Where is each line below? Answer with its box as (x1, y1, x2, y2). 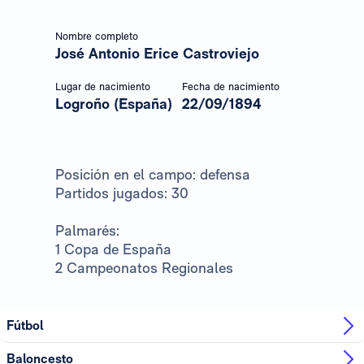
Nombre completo (55, 29, 138, 42)
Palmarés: (55, 221, 119, 239)
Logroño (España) (55, 94, 172, 112)
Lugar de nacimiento (55, 80, 150, 93)
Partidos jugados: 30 (55, 184, 188, 201)
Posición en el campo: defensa (55, 165, 250, 183)
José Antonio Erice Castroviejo (55, 44, 259, 62)
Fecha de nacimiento (182, 80, 279, 93)
